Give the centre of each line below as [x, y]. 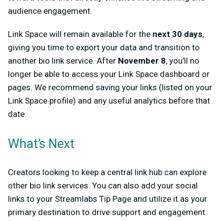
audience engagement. [51, 11]
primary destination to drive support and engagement [107, 212]
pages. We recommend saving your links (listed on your [110, 87]
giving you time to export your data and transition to [104, 47]
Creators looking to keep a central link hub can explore [107, 172]
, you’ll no [183, 61]
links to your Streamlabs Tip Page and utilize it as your [108, 199]
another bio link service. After [63, 61]
